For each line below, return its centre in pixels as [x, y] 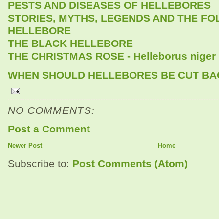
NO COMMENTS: [51, 110]
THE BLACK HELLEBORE [70, 43]
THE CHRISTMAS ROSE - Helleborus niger [112, 56]
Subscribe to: [40, 163]
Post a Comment [49, 129]
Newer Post [25, 145]
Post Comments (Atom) [130, 163]
